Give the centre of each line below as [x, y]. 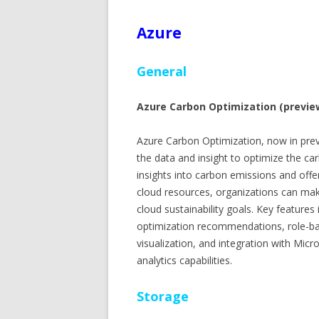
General [162, 71]
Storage [163, 296]
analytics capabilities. [184, 260]
